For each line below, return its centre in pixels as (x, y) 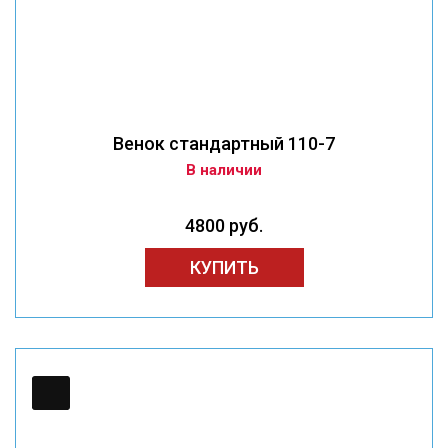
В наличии (224, 170)
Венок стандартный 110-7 (224, 144)
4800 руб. (224, 226)
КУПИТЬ (224, 268)
